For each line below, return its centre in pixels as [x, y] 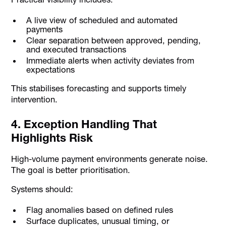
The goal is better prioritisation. [71, 170]
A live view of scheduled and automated [102, 20]
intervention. [35, 99]
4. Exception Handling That [84, 124]
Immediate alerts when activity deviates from [110, 61]
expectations [50, 70]
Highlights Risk [52, 138]
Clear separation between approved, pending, [113, 41]
